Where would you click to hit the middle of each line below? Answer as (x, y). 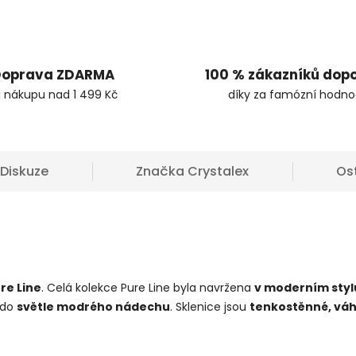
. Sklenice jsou (210, 307)
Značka (160, 171)
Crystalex (217, 171)
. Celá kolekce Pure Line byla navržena (148, 288)
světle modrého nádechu (93, 307)
